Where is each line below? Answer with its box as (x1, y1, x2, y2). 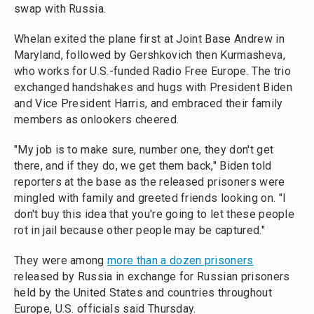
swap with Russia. (14, 2, 109, 16)
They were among (14, 254, 108, 268)
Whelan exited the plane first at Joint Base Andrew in (14, 32, 285, 46)
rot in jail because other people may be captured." (14, 224, 265, 238)
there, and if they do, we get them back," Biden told (14, 159, 272, 173)
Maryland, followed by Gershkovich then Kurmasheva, (14, 48, 285, 62)
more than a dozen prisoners (107, 254, 254, 268)
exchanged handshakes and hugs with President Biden (14, 81, 292, 95)
